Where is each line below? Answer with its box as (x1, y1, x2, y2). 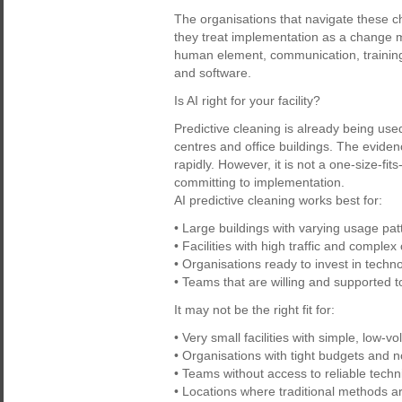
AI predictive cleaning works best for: (174, 193, 382, 207)
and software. (174, 66, 251, 80)
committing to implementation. (174, 175, 345, 189)
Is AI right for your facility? (174, 93, 320, 108)
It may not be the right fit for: (174, 302, 335, 317)
